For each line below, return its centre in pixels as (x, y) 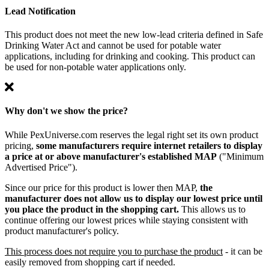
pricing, (20, 145)
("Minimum (240, 156)
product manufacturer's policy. (62, 231)
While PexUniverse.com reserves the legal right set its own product (131, 134)
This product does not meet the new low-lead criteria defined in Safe (134, 35)
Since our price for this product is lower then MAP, (102, 187)
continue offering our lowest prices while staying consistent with (126, 220)
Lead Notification (40, 11)
